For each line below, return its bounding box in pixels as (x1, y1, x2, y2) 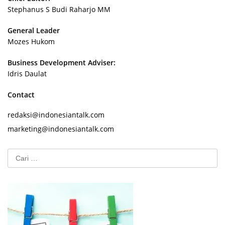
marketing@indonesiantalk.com (8, 124, 114, 134)
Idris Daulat (8, 69, 47, 78)
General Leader (8, 26, 60, 35)
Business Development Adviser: (8, 58, 116, 67)
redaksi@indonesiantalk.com (8, 110, 104, 120)
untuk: (7, 160, 29, 169)
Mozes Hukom (8, 37, 55, 46)
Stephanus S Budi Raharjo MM (8, 5, 110, 14)
